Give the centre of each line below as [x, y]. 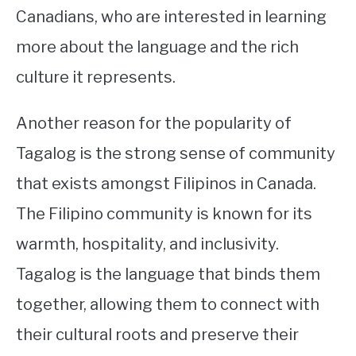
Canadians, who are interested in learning [171, 17]
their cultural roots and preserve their [157, 335]
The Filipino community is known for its [164, 214]
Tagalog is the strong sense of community [176, 153]
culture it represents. [96, 77]
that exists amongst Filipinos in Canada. [166, 184]
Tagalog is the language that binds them [168, 274]
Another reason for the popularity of [154, 123]
